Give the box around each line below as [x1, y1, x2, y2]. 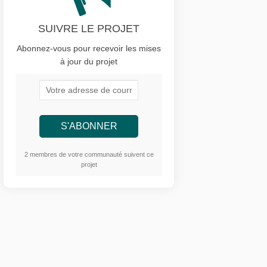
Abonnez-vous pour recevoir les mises [17, 43, 162, 53]
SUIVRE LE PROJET [38, 22, 140, 35]
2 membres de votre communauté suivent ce [24, 150, 154, 158]
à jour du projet [60, 56, 118, 66]
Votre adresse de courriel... [39, 81, 160, 92]
